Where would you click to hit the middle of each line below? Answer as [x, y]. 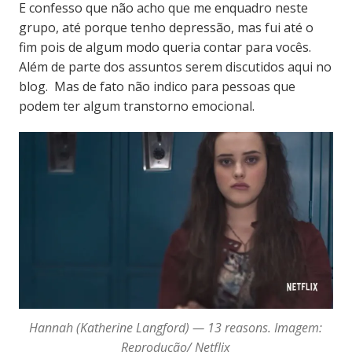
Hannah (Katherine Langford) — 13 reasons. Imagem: [176, 328]
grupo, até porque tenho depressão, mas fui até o [166, 27]
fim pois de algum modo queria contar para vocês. [165, 47]
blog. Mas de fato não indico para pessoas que [157, 86]
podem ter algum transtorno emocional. [136, 106]
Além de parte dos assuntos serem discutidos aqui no [175, 66]
